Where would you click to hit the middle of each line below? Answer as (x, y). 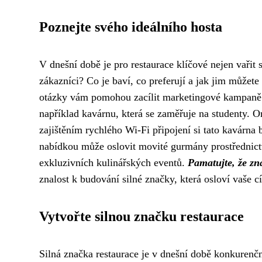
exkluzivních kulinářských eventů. (113, 163)
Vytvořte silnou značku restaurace (142, 216)
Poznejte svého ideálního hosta (131, 27)
